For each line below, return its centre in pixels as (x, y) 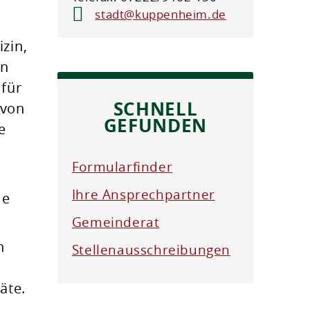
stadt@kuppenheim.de (161, 15)
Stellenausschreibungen (151, 250)
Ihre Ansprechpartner (143, 195)
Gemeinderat (116, 222)
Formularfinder (122, 167)
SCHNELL (155, 109)
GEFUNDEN (155, 126)
